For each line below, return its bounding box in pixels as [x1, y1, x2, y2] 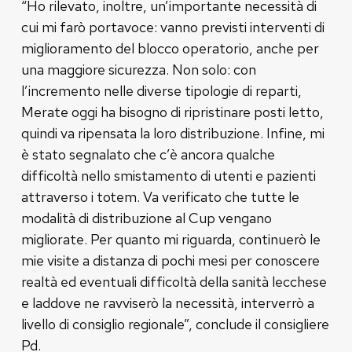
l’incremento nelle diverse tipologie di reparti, [20, 81, 302, 100]
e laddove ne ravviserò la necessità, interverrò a [20, 293, 314, 312]
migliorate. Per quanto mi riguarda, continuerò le [20, 229, 321, 248]
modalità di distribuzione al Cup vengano [20, 208, 272, 227]
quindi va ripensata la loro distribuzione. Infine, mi [20, 123, 324, 142]
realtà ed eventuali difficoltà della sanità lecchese [20, 272, 327, 291]
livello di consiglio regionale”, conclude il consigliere [20, 314, 329, 333]
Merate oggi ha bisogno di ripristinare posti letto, [20, 102, 324, 121]
